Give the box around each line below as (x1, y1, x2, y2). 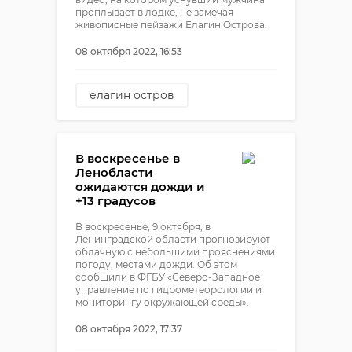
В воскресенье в (75, 151, 180, 166)
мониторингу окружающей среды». (75, 296, 249, 308)
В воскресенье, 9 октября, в (75, 221, 211, 233)
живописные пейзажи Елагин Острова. (75, 19, 267, 31)
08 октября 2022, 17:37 (75, 323, 182, 335)
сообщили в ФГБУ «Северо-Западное (75, 271, 260, 283)
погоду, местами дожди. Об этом (75, 258, 237, 270)
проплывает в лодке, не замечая (75, 6, 233, 18)
